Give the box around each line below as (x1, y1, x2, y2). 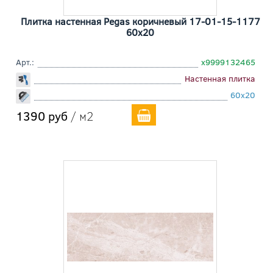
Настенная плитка (185, 73, 255, 85)
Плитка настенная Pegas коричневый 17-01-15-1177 (20, 15, 260, 28)
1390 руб (16, 107, 68, 124)
